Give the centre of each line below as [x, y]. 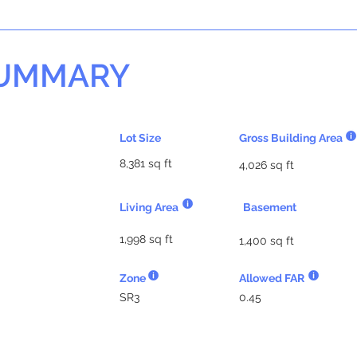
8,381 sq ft [146, 163]
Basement [270, 207]
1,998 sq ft [146, 239]
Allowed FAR [272, 278]
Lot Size [140, 138]
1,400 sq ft [267, 241]
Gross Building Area [291, 138]
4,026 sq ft [267, 165]
